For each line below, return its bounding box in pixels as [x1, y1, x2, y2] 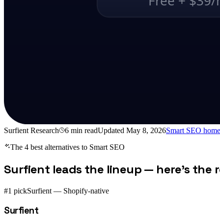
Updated [98, 126, 126, 135]
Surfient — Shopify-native [27, 187, 109, 195]
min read [69, 126, 98, 135]
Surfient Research [4, 126, 59, 135]
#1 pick [4, 187, 27, 195]
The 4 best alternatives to [10, 143, 89, 152]
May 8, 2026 [126, 126, 166, 135]
